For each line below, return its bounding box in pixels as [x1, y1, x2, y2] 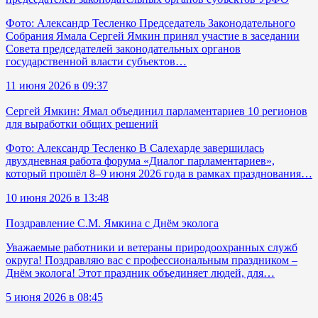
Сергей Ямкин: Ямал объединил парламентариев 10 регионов [6, 104, 307, 117]
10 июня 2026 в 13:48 [6, 191, 109, 204]
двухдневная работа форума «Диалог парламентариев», [6, 154, 275, 167]
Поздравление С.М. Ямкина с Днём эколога [6, 216, 219, 229]
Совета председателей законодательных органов [6, 42, 241, 55]
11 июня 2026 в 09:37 [6, 79, 108, 92]
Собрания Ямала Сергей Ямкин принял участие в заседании [6, 29, 300, 42]
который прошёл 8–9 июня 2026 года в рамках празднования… [6, 167, 312, 180]
